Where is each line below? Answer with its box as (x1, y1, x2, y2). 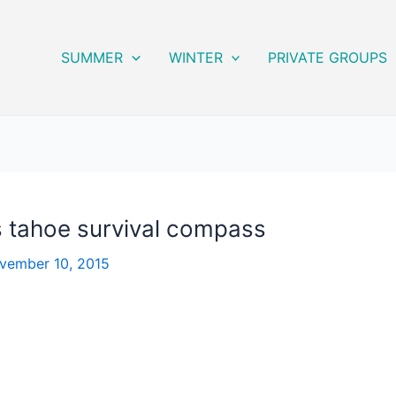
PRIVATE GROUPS (268, 49, 388, 66)
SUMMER (61, 49, 124, 66)
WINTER (168, 49, 223, 66)
